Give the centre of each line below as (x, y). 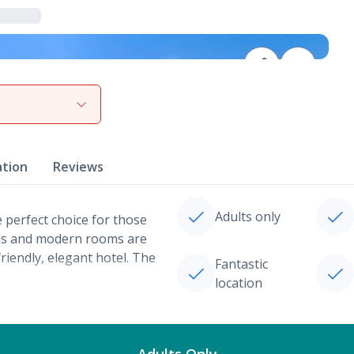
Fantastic (241, 264)
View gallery (65, 101)
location (239, 283)
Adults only (248, 217)
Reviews (78, 167)
